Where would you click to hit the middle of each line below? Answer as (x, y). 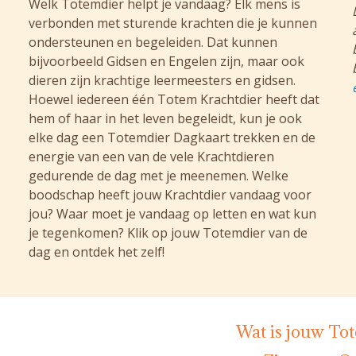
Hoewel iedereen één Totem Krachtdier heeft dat (174, 100)
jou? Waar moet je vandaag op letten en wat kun (172, 214)
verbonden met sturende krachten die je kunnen (172, 23)
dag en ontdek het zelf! (96, 252)
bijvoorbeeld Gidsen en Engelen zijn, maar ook (166, 62)
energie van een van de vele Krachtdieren (151, 157)
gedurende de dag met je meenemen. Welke (158, 176)
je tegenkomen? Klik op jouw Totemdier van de (168, 233)
